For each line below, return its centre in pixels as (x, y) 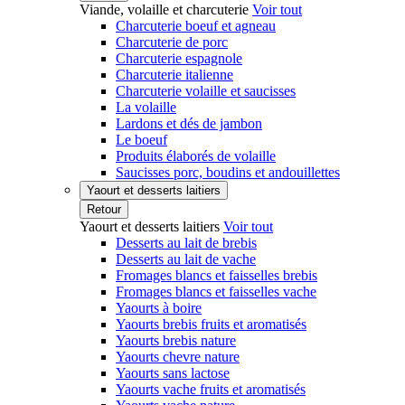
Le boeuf (141, 140)
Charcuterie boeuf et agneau (196, 26)
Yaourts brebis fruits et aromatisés (211, 324)
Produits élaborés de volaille (196, 156)
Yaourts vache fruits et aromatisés (211, 389)
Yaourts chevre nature (178, 357)
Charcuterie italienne (174, 75)
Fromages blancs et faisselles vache (216, 292)
